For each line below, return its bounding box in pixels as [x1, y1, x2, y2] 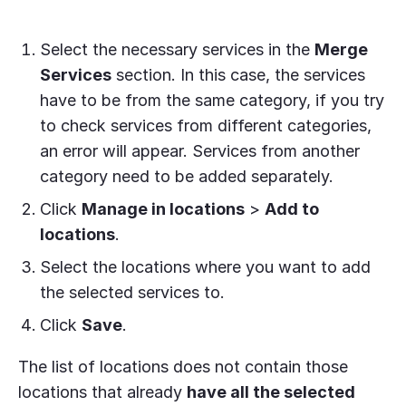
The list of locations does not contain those [18, 356, 348, 376]
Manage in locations [82, 198, 245, 218]
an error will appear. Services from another [40, 140, 360, 160]
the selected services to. [40, 282, 229, 302]
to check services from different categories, [40, 115, 372, 135]
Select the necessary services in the [40, 39, 314, 59]
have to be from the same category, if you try [40, 90, 384, 110]
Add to [265, 198, 319, 218]
